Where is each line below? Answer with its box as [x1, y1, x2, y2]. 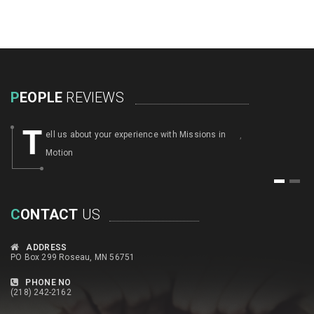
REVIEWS [62, 89, 124, 106]
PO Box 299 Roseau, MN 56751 [11, 252, 135, 262]
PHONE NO [25, 278, 71, 287]
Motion [46, 148, 74, 158]
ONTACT [20, 206, 78, 223]
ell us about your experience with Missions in [46, 130, 226, 139]
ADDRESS [26, 243, 67, 252]
